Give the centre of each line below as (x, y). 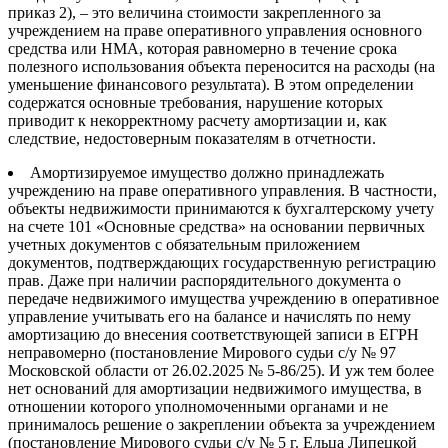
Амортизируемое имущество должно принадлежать (207, 173)
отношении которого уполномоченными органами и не (198, 407)
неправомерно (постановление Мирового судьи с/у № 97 (202, 353)
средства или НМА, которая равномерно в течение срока (202, 49)
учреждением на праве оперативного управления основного (215, 31)
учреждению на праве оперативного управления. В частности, (222, 191)
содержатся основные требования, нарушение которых (195, 103)
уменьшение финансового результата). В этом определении (211, 85)
